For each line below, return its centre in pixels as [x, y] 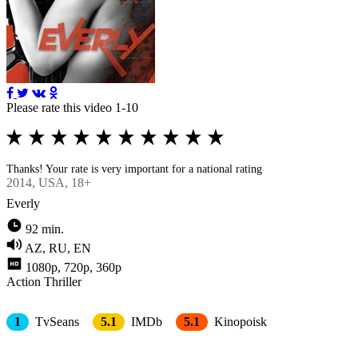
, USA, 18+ [62, 182]
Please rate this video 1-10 [72, 107]
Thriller [63, 281]
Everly [23, 203]
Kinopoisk [239, 321]
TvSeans [56, 321]
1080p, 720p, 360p [74, 267]
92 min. [45, 229]
